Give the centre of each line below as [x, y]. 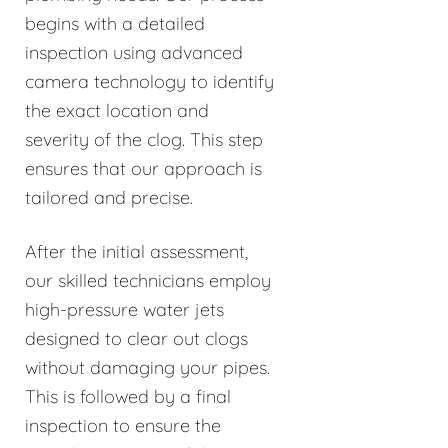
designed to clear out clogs [136, 339]
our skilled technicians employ [148, 281]
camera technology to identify [149, 82]
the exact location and [117, 111]
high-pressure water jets [124, 310]
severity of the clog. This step [144, 140]
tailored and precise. [109, 198]
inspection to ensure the [123, 426]
